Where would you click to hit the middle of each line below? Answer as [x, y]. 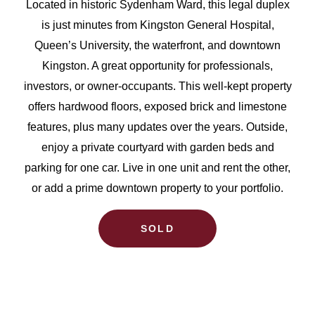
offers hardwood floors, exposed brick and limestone [157, 107]
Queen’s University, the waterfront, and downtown [157, 45]
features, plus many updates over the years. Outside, [157, 127]
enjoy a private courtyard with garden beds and [157, 147]
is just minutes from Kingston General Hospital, [157, 25]
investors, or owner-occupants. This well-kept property [157, 86]
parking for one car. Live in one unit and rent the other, [157, 168]
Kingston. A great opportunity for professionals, [157, 66]
